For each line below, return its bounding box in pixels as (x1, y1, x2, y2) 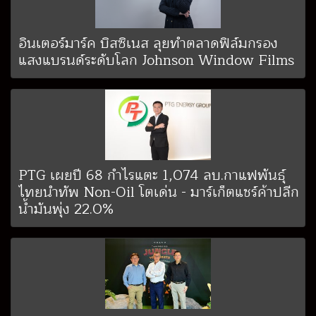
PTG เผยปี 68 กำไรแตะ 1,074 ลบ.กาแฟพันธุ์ (18, 164, 286, 188)
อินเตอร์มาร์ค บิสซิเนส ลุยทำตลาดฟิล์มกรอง (18, 32, 278, 56)
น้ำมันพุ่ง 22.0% (18, 197, 114, 221)
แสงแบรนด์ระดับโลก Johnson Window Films (18, 49, 294, 73)
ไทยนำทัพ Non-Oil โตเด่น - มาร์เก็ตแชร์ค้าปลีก (18, 181, 299, 205)
